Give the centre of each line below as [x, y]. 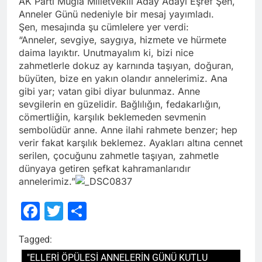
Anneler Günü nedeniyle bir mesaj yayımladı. [116, 14]
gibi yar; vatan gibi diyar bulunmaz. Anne [109, 91]
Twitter [94, 211]
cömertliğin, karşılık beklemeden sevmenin [112, 117]
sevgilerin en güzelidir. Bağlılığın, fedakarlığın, [120, 104]
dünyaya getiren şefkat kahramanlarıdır [105, 168]
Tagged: [35, 239]
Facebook [83, 211]
